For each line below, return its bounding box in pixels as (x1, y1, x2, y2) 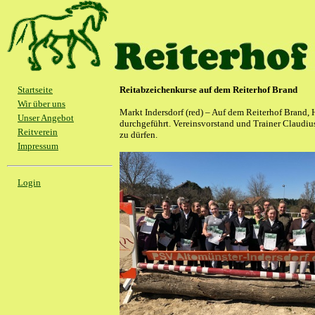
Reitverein (18, 126, 58, 137)
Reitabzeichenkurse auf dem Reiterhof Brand (120, 84, 297, 95)
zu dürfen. (120, 129, 157, 140)
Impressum (18, 140, 58, 151)
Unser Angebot (18, 112, 74, 123)
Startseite (18, 84, 53, 95)
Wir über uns (18, 98, 65, 109)
